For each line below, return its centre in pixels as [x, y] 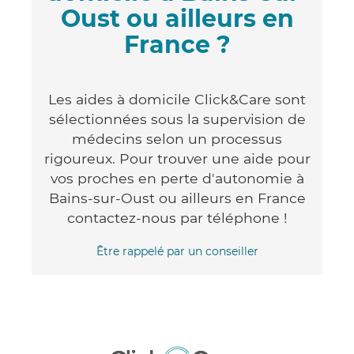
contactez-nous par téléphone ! [177, 217]
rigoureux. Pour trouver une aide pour [177, 158]
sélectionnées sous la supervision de [177, 119]
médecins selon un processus [177, 138]
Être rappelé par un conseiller [177, 251]
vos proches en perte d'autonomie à [177, 178]
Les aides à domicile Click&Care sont [177, 99]
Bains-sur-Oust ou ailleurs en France [177, 198]
